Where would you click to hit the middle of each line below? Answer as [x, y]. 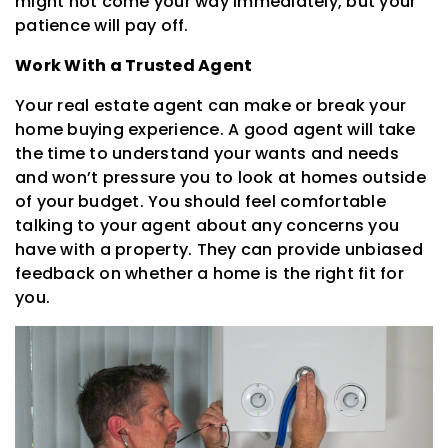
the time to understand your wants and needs [207, 153]
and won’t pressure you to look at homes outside [220, 177]
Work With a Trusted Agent [134, 65]
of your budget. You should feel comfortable [200, 201]
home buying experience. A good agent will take [215, 129]
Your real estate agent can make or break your [211, 105]
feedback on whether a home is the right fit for [209, 273]
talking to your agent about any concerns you [207, 225]
